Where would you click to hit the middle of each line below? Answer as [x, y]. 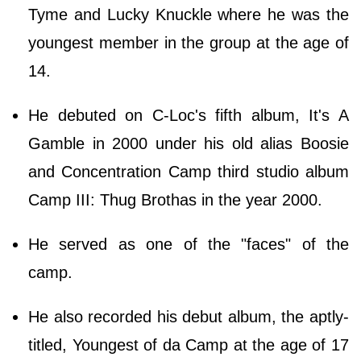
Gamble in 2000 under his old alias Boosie [189, 144]
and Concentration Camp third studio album [189, 172]
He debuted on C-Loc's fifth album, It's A [189, 116]
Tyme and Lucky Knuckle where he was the [189, 15]
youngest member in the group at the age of [189, 43]
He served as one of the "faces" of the [189, 245]
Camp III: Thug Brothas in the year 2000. [175, 200]
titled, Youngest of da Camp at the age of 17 [189, 345]
